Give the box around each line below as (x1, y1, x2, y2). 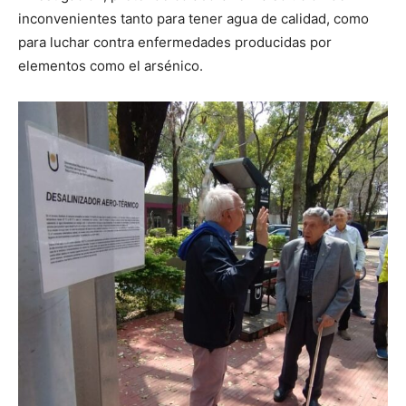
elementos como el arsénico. (18, 56, 203, 74)
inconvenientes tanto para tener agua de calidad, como (18, 9, 369, 27)
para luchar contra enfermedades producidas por (18, 33, 332, 51)
